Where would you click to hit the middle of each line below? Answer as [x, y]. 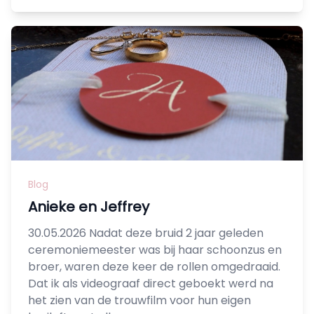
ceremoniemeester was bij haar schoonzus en [155, 250]
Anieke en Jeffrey [89, 207]
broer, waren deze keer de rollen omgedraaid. [154, 267]
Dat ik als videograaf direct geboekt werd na [151, 284]
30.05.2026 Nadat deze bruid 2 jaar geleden [146, 233]
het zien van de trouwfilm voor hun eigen [139, 301]
